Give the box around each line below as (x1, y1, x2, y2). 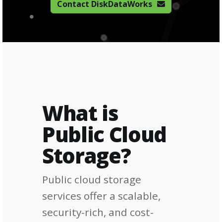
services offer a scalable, (42, 189, 161, 203)
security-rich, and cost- (42, 205, 154, 219)
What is (42, 99, 118, 127)
